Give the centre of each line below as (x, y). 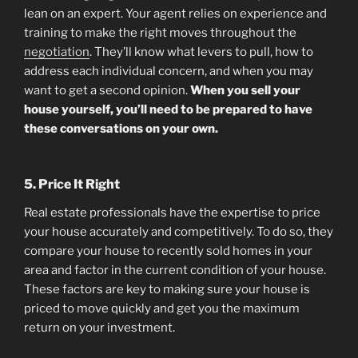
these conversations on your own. (121, 129)
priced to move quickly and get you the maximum (162, 308)
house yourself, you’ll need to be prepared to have (168, 110)
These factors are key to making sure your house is (167, 289)
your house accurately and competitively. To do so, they (179, 231)
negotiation (57, 52)
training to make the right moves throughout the (160, 33)
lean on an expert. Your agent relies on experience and (175, 14)
